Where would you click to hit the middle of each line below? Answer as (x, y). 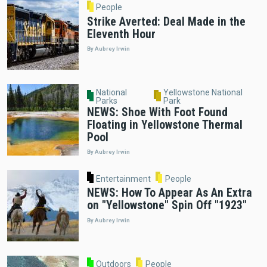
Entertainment (124, 178)
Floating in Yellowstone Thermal (164, 125)
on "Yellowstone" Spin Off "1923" (167, 206)
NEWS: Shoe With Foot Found (157, 112)
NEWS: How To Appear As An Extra (169, 193)
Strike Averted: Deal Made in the (166, 21)
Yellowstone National (203, 93)
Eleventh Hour (121, 34)
